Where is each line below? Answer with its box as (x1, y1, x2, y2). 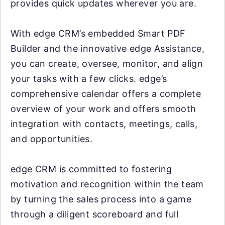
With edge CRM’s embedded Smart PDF (11, 28, 186, 39)
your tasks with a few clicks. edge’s (11, 73, 167, 84)
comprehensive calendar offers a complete (11, 88, 201, 99)
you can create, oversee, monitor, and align (11, 58, 203, 69)
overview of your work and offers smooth (11, 103, 196, 114)
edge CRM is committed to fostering (11, 164, 172, 174)
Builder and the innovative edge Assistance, (11, 43, 205, 54)
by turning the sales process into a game (11, 194, 191, 204)
